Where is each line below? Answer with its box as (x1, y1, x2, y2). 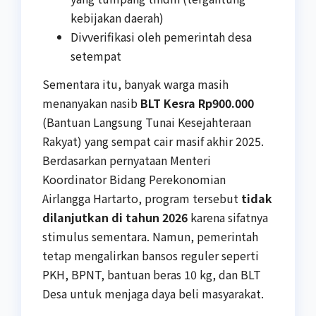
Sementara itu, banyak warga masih (42, 75, 229, 92)
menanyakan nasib (42, 94, 140, 111)
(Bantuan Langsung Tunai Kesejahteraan (42, 113, 251, 130)
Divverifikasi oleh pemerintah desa (71, 28, 252, 45)
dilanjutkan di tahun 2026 (42, 208, 188, 226)
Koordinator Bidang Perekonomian (42, 170, 226, 188)
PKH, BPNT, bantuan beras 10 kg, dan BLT (42, 265, 261, 283)
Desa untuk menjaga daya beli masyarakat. (42, 284, 264, 302)
